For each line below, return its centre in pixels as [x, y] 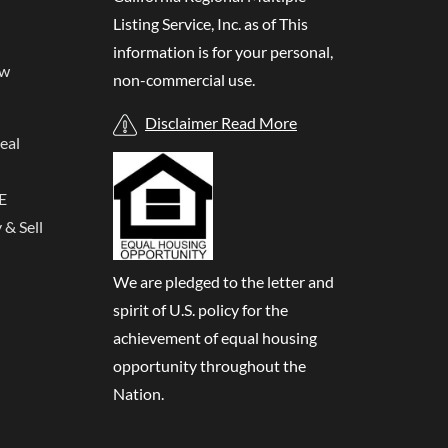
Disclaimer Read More [221, 123]
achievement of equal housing [215, 337]
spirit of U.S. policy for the [200, 309]
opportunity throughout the [209, 365]
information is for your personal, [223, 52]
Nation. [138, 393]
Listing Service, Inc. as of [196, 24]
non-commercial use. [184, 80]
